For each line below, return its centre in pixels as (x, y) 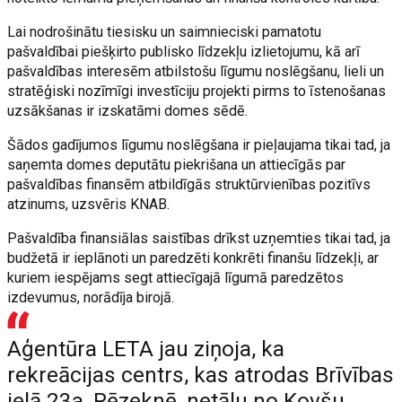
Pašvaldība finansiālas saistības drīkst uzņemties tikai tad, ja (199, 238)
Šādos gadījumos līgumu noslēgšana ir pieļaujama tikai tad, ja (199, 145)
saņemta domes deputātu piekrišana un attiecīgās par (177, 165)
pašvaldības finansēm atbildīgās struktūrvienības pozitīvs (189, 184)
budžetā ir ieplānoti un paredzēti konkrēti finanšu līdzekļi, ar (193, 258)
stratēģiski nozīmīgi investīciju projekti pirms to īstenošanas (197, 91)
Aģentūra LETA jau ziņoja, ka (146, 349)
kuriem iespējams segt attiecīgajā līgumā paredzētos (176, 278)
